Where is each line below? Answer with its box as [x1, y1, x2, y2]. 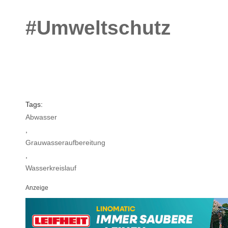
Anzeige [25, 184, 48, 191]
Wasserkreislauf [25, 163, 76, 172]
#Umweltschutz [25, 16, 171, 39]
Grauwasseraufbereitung [25, 138, 105, 147]
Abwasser [25, 112, 57, 121]
